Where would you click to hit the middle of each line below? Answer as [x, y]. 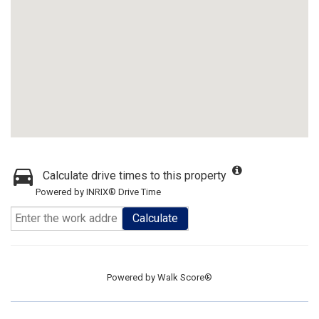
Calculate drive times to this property [135, 176]
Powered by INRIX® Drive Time [98, 192]
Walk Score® [185, 277]
